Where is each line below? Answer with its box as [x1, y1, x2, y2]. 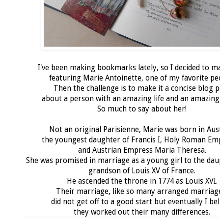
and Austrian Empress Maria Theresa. [78, 145, 206, 155]
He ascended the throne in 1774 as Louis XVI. [66, 176, 218, 186]
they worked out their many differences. [74, 207, 210, 217]
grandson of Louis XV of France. [88, 166, 195, 175]
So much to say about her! [97, 104, 187, 113]
